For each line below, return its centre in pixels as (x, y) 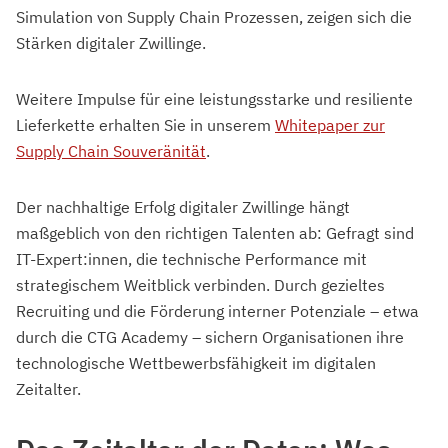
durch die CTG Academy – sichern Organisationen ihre (210, 337)
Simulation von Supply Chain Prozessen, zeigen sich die (214, 17)
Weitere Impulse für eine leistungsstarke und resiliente (214, 99)
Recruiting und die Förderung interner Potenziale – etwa (217, 311)
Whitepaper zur (330, 125)
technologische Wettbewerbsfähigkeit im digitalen (196, 363)
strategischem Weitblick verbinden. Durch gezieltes (200, 285)
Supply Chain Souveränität (111, 151)
